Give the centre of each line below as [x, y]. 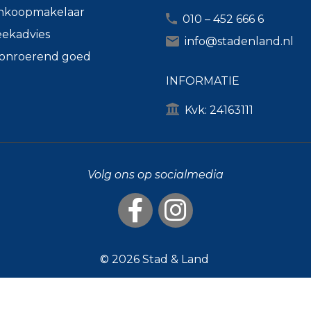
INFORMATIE [203, 81]
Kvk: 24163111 [219, 110]
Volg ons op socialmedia [155, 175]
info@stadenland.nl [239, 41]
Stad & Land [175, 259]
